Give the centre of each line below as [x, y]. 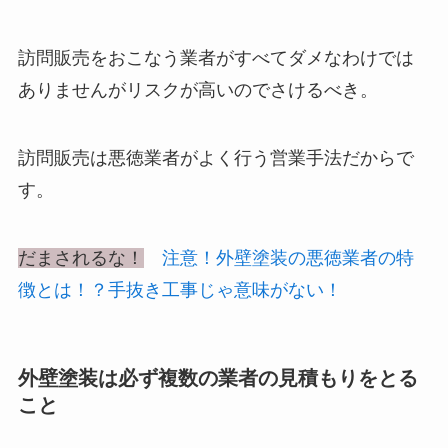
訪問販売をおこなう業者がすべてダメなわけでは [215, 58]
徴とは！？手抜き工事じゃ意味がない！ [179, 289]
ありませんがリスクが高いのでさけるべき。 [197, 90]
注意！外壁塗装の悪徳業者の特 [287, 257]
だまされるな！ [80, 257]
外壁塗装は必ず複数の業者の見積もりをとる [217, 377]
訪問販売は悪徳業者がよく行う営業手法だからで [215, 157]
